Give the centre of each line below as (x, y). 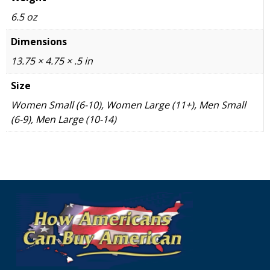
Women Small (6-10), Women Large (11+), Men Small (128, 105)
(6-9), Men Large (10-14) (64, 120)
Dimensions (39, 42)
